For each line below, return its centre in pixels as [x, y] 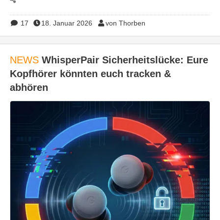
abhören [29, 88]
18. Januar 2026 [67, 23]
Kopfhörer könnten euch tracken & [90, 74]
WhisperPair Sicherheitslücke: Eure [124, 60]
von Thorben [125, 23]
